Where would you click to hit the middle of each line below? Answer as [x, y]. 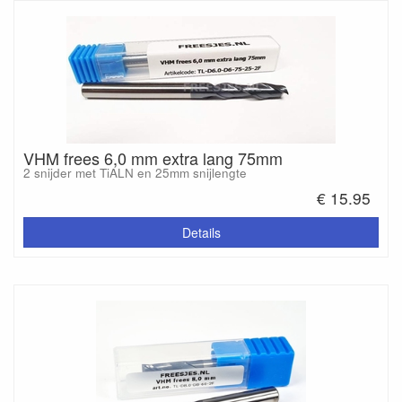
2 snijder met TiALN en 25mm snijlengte [135, 173]
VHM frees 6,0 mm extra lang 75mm [153, 158]
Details [201, 232]
